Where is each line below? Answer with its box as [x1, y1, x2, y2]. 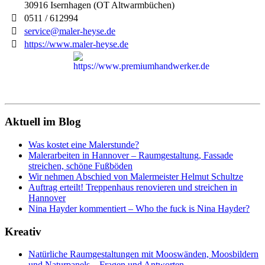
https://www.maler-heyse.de [24, 38, 128, 49]
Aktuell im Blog [5, 115, 81, 128]
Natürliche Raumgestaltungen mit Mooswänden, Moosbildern [28, 249, 258, 260]
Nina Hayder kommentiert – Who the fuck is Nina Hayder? [28, 203, 250, 214]
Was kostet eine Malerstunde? [28, 140, 139, 150]
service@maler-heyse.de [24, 25, 115, 36]
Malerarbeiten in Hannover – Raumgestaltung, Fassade [28, 150, 233, 161]
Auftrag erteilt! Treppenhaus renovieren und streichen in [28, 182, 237, 193]
